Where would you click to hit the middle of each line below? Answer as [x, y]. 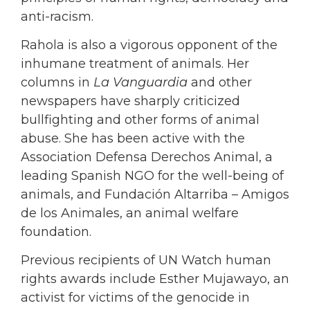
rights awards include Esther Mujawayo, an [155, 279]
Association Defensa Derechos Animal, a [147, 157]
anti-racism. [57, 16]
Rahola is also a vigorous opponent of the [149, 45]
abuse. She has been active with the [133, 139]
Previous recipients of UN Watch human [146, 261]
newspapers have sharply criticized [130, 101]
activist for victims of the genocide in [135, 298]
